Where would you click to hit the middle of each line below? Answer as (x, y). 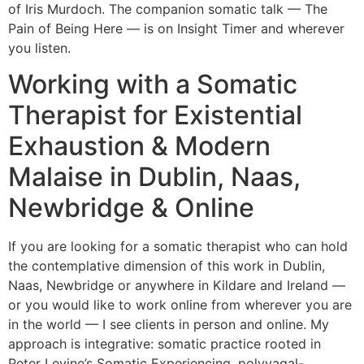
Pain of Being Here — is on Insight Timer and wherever (176, 28)
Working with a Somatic (153, 84)
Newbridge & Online (131, 207)
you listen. (39, 48)
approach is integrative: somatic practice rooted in (165, 343)
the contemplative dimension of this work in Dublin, (167, 265)
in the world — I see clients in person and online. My (169, 324)
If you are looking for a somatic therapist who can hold (178, 246)
